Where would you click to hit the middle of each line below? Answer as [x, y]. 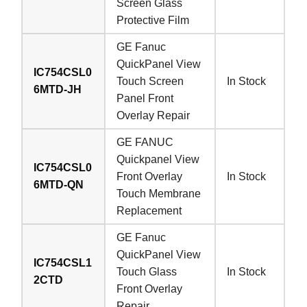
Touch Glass [147, 271]
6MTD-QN [59, 184]
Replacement [149, 210]
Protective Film [153, 20]
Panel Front [145, 98]
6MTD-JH [58, 89]
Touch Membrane [159, 193]
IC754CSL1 [63, 262]
